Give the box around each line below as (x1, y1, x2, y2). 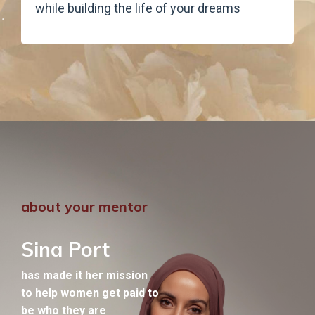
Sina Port (21, 237, 110, 262)
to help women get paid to (21, 286, 159, 300)
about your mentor (21, 198, 148, 216)
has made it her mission (21, 269, 148, 283)
